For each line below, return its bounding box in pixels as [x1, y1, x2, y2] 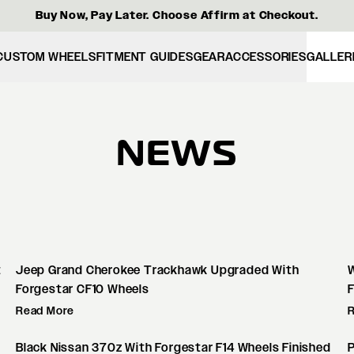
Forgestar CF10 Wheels [16, 282, 149, 296]
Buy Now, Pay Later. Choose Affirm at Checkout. [36, 9, 318, 22]
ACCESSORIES [224, 50, 307, 64]
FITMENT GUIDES [96, 50, 194, 64]
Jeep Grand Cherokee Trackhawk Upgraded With [16, 263, 299, 277]
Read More [16, 304, 75, 317]
